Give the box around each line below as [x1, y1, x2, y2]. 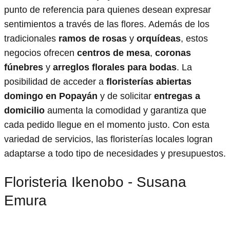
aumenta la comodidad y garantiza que [45, 105, 206, 116]
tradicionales [4, 33, 59, 44]
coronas [155, 48, 191, 59]
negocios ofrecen [4, 48, 77, 59]
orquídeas [137, 33, 181, 44]
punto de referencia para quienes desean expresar [4, 5, 211, 15]
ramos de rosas [59, 33, 127, 44]
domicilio [4, 105, 45, 116]
